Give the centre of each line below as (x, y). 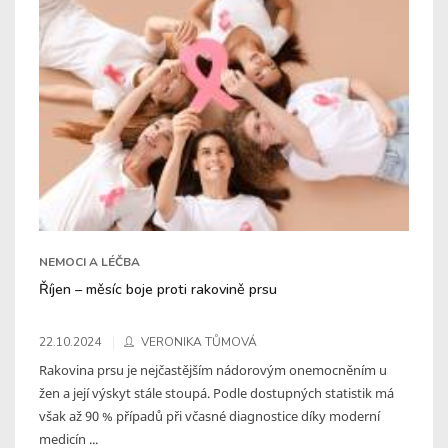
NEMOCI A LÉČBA (89, 261)
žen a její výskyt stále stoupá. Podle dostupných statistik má (216, 392)
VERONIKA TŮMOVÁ (199, 341)
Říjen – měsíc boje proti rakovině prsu (158, 288)
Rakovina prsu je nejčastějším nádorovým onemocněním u (213, 369)
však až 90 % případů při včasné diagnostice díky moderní (209, 415)
